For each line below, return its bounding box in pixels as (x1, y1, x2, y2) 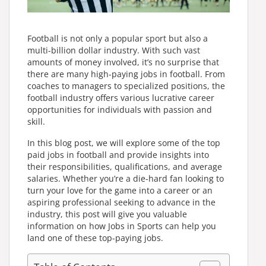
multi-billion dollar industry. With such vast (27, 44, 200, 56)
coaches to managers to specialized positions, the (27, 80, 225, 91)
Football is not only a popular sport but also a (27, 32, 208, 44)
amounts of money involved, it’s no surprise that (27, 56, 219, 68)
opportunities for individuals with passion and (27, 103, 212, 115)
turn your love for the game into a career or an (27, 184, 213, 196)
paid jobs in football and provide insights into (27, 148, 209, 160)
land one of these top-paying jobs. (27, 232, 163, 243)
